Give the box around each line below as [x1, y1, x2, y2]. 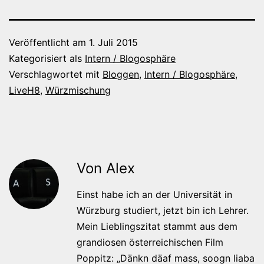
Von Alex [77, 159, 135, 177]
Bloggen [103, 68, 139, 80]
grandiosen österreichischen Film [77, 236, 223, 248]
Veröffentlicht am [9, 36, 89, 48]
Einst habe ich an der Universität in [77, 188, 232, 200]
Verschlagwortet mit [9, 68, 103, 80]
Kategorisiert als [9, 52, 85, 64]
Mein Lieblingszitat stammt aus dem [77, 220, 237, 232]
